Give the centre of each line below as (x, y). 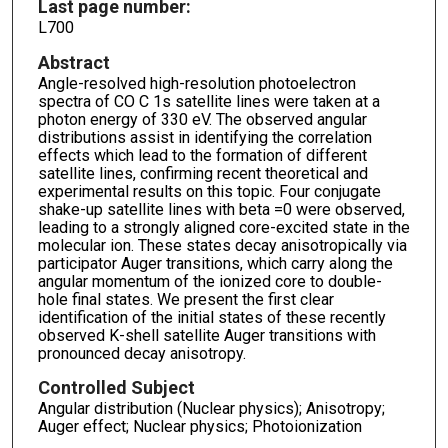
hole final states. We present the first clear (185, 299)
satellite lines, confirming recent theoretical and (202, 173)
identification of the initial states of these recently (211, 317)
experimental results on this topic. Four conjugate (209, 191)
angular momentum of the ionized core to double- (209, 281)
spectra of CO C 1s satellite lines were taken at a (208, 101)
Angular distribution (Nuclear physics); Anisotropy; (211, 409)
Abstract (73, 62)
